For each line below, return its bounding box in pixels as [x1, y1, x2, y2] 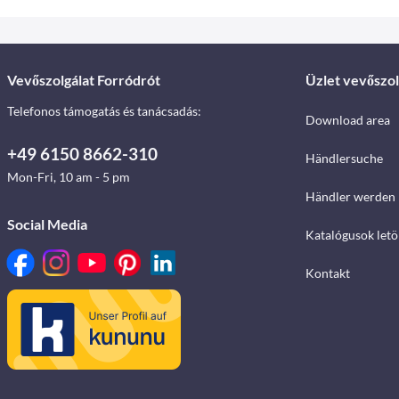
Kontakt [305, 265, 350, 281]
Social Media [7, 216, 87, 232]
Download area [305, 112, 390, 127]
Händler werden [305, 189, 395, 204]
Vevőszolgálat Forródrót [7, 71, 160, 88]
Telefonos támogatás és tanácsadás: [7, 103, 201, 118]
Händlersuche [305, 151, 383, 166]
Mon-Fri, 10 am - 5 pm [7, 169, 130, 184]
